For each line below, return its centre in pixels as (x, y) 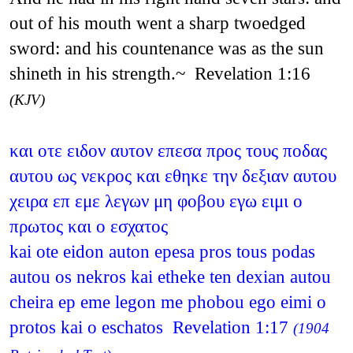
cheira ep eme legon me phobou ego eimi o (167, 301)
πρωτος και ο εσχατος (88, 226)
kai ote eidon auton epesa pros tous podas (162, 251)
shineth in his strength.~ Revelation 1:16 (160, 73)
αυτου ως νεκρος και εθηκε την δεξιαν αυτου (173, 175)
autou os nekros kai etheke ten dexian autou (170, 276)
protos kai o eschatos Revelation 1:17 (151, 327)
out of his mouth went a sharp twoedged (157, 22)
